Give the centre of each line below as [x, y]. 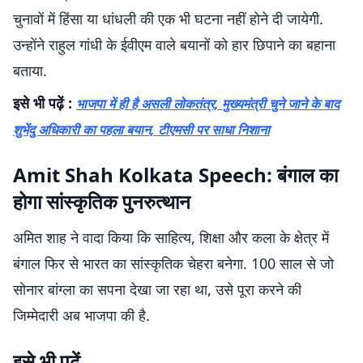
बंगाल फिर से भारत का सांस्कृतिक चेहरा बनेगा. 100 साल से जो [173, 263]
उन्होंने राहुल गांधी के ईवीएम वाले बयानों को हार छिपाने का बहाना [174, 45]
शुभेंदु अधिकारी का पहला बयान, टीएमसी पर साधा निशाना [141, 130]
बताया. [30, 70]
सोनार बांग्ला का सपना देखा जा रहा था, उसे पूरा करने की [157, 289]
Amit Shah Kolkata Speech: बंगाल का [175, 175]
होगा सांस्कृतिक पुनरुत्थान [102, 201]
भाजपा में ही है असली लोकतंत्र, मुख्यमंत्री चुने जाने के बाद [208, 104]
